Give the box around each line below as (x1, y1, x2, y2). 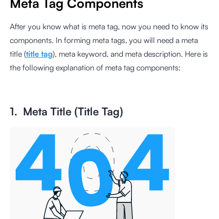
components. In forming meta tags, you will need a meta (10, 35, 198, 45)
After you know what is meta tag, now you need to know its (10, 22, 208, 31)
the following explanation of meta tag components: (10, 63, 181, 72)
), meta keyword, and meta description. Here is (53, 49, 208, 59)
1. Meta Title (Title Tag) (10, 105, 123, 118)
